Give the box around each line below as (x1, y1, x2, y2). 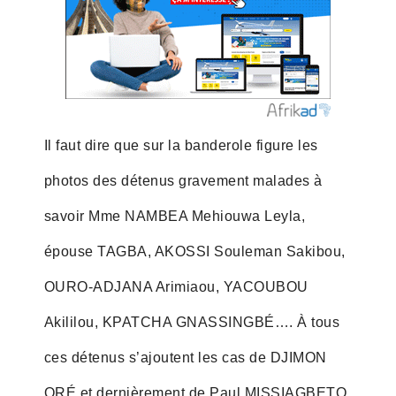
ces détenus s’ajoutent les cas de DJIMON (43, 349, 327, 365)
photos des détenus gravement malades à (43, 172, 323, 188)
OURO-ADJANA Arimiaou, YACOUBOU (43, 278, 308, 294)
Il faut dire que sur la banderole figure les (43, 137, 318, 153)
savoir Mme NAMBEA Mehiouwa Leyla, (43, 208, 306, 224)
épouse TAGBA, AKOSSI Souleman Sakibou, (43, 243, 346, 259)
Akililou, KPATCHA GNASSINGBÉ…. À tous (43, 314, 340, 330)
